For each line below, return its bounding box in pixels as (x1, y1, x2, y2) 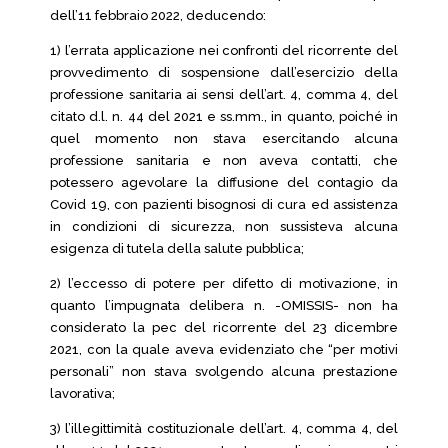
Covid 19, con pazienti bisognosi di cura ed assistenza (50, 197, 398, 212)
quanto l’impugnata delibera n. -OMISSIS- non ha (50, 298, 398, 313)
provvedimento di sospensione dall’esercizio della (50, 65, 398, 80)
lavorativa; (50, 386, 115, 401)
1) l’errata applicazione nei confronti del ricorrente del (50, 43, 398, 58)
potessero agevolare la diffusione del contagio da (50, 175, 398, 190)
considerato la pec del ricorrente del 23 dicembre (50, 320, 398, 335)
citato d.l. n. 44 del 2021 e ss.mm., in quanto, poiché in (50, 109, 398, 124)
